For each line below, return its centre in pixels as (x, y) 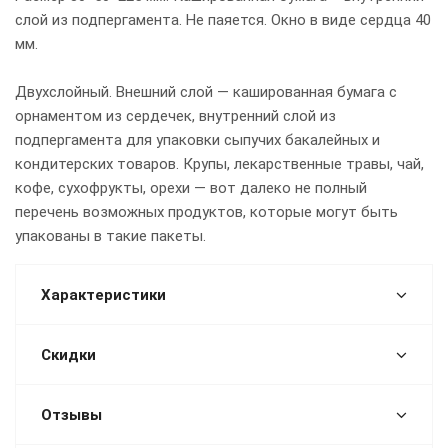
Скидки (68, 355)
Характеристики (103, 295)
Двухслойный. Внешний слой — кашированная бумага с (206, 92)
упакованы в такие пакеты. (110, 236)
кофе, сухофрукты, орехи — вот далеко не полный (191, 188)
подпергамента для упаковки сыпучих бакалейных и (197, 140)
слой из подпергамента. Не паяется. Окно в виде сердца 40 (223, 20)
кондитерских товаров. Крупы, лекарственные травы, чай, (219, 164)
